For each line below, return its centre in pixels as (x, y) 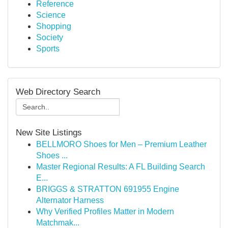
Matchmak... (58, 223)
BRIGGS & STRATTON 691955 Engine (108, 189)
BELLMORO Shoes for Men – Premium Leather (121, 144)
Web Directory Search (58, 92)
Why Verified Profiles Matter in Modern (105, 211)
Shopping (54, 26)
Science (51, 15)
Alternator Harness (70, 200)
